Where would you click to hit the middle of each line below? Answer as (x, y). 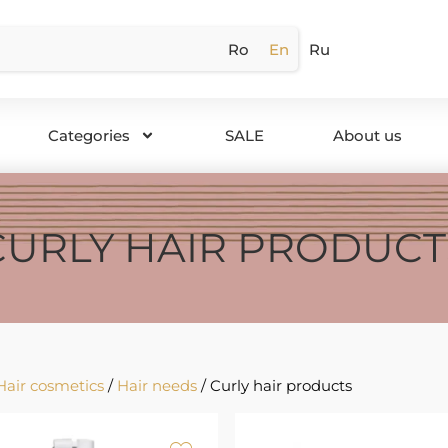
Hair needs (157, 386)
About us (367, 135)
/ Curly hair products (274, 386)
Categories (89, 135)
